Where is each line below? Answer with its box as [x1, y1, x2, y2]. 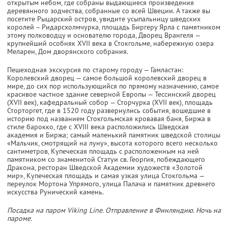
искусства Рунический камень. [7, 187, 104, 196]
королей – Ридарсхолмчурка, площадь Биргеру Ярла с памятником [7, 22, 220, 32]
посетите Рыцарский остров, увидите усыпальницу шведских [7, 14, 201, 23]
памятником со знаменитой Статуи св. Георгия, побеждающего [7, 154, 205, 164]
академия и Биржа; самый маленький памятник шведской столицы [7, 130, 220, 139]
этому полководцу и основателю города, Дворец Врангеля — [7, 30, 200, 40]
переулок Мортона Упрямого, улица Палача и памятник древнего [7, 179, 215, 188]
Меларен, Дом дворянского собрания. [7, 46, 128, 56]
